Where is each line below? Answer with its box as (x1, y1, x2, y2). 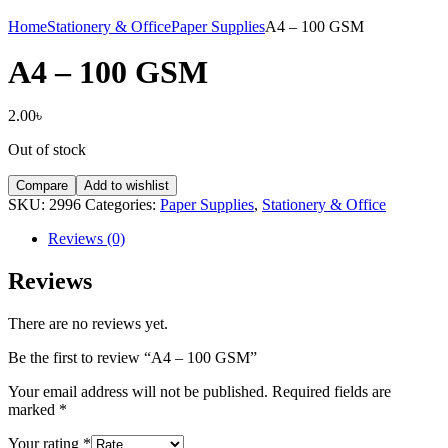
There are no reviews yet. (8, 314, 168, 332)
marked (8, 400, 59, 418)
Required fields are (272, 382, 391, 400)
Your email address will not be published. (8, 382, 268, 400)
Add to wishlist (84, 178, 169, 193)
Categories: (85, 196, 160, 213)
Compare (16, 178, 68, 193)
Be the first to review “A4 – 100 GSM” (8, 348, 257, 366)
